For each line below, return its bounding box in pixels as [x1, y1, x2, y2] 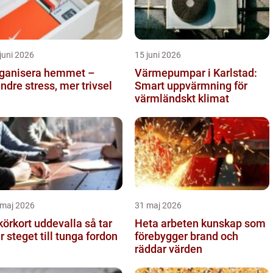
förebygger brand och [135, 229, 238, 243]
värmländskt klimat [135, 91, 229, 105]
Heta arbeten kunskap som [135, 216, 201, 230]
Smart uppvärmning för [135, 79, 247, 92]
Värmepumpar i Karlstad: [135, 66, 257, 79]
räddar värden [135, 242, 202, 255]
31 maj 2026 [135, 200, 182, 210]
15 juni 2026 [135, 49, 181, 60]
